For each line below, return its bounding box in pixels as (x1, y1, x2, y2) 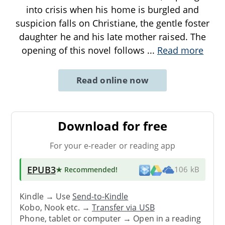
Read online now (76, 74, 149, 86)
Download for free (58, 117, 167, 134)
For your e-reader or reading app (49, 140, 176, 151)
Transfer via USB (92, 202, 155, 213)
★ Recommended (55, 164, 116, 174)
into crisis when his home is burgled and (26, 3, 199, 16)
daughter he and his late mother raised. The (19, 30, 206, 43)
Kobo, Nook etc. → (20, 202, 92, 213)
